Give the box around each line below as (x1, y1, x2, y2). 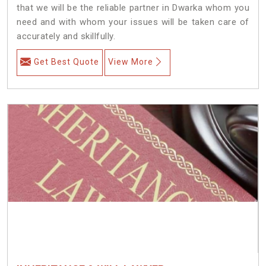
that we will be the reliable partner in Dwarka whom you (17, 2, 249, 13)
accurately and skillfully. (17, 30, 115, 42)
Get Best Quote (34, 56, 99, 66)
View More (108, 56, 153, 66)
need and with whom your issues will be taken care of (17, 16, 249, 27)
